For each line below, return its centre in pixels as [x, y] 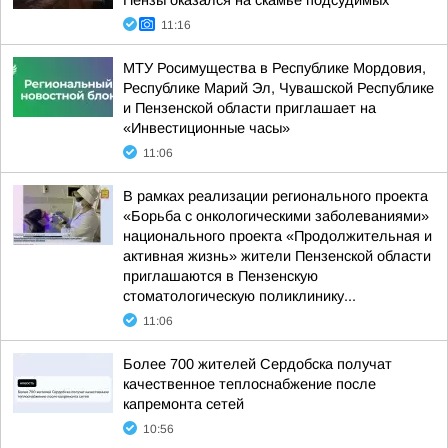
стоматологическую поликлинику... [239, 296]
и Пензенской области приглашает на [249, 108]
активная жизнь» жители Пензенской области [277, 256]
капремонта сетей [183, 404]
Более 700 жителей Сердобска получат [257, 364]
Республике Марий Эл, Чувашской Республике [278, 88]
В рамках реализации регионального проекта [275, 196]
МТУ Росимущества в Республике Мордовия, [274, 68]
